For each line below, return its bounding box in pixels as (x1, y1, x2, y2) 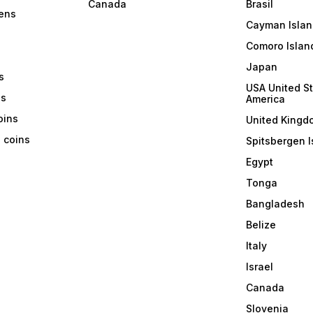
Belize (245, 219, 276, 231)
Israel (245, 261, 273, 273)
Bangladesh (245, 198, 305, 210)
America (245, 93, 285, 105)
